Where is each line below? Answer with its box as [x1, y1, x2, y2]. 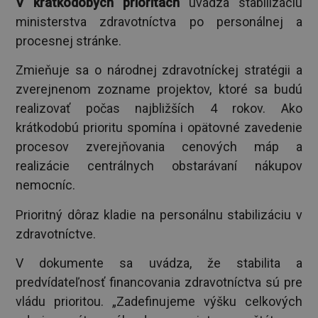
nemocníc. [16, 177, 76, 193]
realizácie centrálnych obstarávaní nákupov [16, 158, 302, 174]
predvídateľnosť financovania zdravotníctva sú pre [16, 274, 302, 290]
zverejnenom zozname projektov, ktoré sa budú [16, 82, 302, 97]
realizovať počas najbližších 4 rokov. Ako [16, 101, 302, 116]
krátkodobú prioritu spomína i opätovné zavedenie [16, 120, 302, 136]
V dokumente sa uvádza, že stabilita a [16, 255, 302, 270]
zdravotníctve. [16, 226, 97, 241]
